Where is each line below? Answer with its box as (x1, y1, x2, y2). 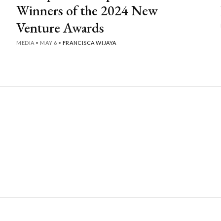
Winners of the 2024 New (16, 1, 158, 19)
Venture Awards (16, 18, 105, 37)
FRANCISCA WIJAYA (62, 39, 116, 46)
